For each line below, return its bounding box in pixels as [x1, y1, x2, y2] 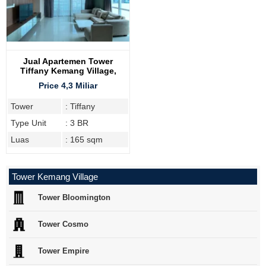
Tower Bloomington [38, 192, 110, 202]
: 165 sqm [65, 135, 103, 145]
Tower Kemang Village [12, 172, 98, 182]
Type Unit [11, 118, 46, 128]
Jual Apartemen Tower [23, 56, 113, 66]
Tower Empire [38, 246, 89, 255]
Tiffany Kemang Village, [20, 66, 116, 76]
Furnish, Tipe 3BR [31, 75, 104, 85]
